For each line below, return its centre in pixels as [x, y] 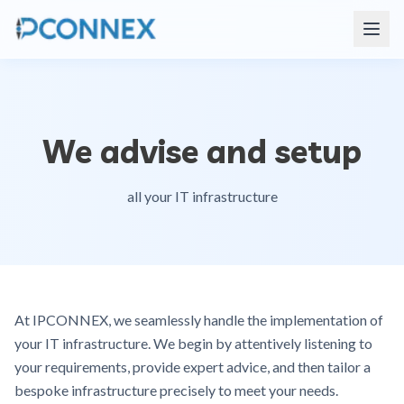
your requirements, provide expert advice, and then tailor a [193, 367]
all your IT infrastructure [202, 196]
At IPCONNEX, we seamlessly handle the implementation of [199, 320]
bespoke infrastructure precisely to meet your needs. [176, 390]
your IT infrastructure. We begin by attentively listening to [193, 343]
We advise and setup [202, 151]
